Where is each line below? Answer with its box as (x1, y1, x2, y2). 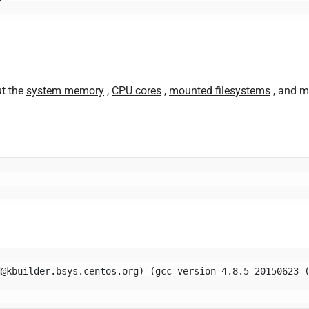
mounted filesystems (169, 83, 270, 97)
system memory (26, 83, 104, 97)
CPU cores (112, 83, 161, 97)
